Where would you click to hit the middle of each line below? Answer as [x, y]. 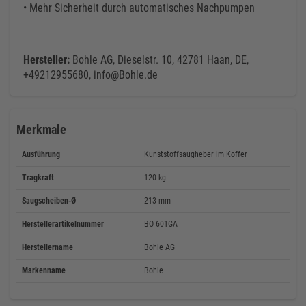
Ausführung [41, 154]
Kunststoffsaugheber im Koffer [196, 154]
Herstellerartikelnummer [63, 224]
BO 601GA [161, 224]
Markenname [44, 270]
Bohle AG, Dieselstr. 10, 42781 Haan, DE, [159, 60]
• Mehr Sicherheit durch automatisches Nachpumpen [139, 8]
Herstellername [47, 247]
